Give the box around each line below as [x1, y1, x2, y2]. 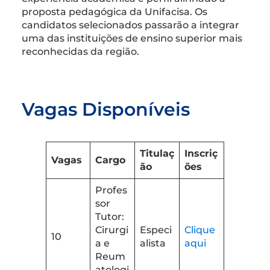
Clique [184, 224, 215, 236]
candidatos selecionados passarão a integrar [22, 19, 239, 31]
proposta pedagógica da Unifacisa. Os [22, 5, 207, 17]
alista [140, 237, 166, 249]
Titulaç [140, 147, 174, 159]
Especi [140, 224, 172, 236]
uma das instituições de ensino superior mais [22, 32, 242, 44]
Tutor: [95, 210, 124, 222]
